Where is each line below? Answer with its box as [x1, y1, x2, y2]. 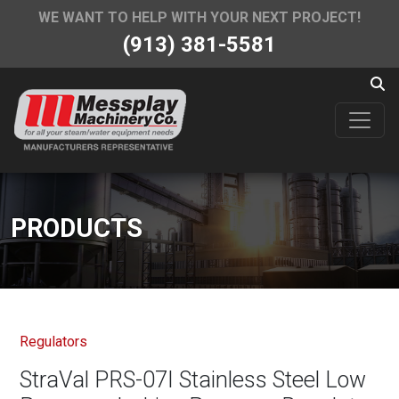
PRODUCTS [11, 212, 142, 243]
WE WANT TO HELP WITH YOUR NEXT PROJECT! [38, 9, 361, 26]
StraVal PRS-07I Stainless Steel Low [20, 366, 367, 393]
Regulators [20, 332, 88, 350]
